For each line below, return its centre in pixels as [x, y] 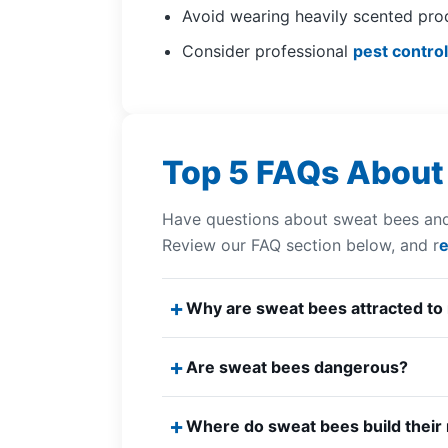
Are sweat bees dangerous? [297, 366]
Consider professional [267, 51]
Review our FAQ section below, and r [300, 244]
